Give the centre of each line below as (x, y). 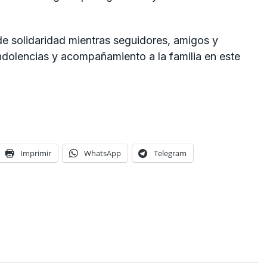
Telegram (170, 153)
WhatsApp (103, 153)
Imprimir (36, 153)
